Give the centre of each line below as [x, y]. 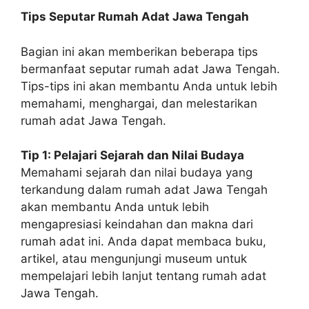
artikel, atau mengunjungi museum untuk [134, 259]
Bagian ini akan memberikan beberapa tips [139, 51]
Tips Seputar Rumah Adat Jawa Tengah [135, 17]
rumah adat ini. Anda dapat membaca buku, [143, 241]
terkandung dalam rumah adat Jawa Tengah [144, 190]
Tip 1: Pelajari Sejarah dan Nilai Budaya [132, 155]
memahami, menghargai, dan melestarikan [139, 103]
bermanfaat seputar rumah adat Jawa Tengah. [150, 69]
